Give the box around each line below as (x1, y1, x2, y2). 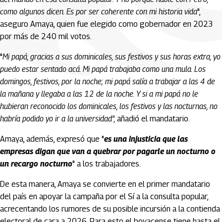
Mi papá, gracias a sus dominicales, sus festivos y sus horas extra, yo (2, 52, 221, 61)
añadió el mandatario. (117, 114, 190, 123)
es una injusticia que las (104, 134, 188, 144)
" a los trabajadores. (72, 159, 142, 168)
